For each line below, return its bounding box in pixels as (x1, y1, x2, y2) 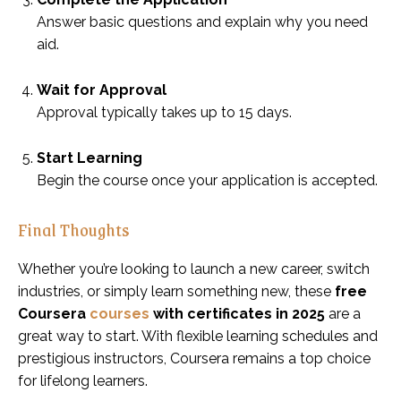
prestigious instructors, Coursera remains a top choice (18, 349, 371, 367)
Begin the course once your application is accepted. (37, 171, 378, 189)
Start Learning (37, 149, 142, 166)
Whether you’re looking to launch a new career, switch (18, 260, 370, 277)
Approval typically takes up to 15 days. (37, 103, 292, 121)
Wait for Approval (37, 81, 166, 98)
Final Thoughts (18, 214, 130, 243)
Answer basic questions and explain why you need (37, 13, 368, 30)
